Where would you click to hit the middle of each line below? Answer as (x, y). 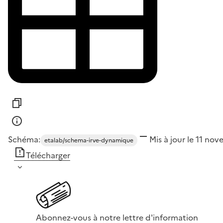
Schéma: (24, 139)
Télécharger (48, 155)
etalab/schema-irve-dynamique (89, 140)
